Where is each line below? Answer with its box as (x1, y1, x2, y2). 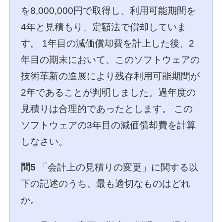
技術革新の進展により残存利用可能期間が (21, 71, 200, 82)
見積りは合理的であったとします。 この (21, 104, 193, 114)
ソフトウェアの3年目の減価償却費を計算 (21, 120, 196, 131)
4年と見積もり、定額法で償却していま (21, 22, 187, 33)
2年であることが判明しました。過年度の (21, 87, 196, 98)
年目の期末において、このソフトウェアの (21, 55, 200, 65)
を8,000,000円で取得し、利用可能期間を (21, 5, 196, 16)
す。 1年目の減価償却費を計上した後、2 (21, 38, 195, 49)
